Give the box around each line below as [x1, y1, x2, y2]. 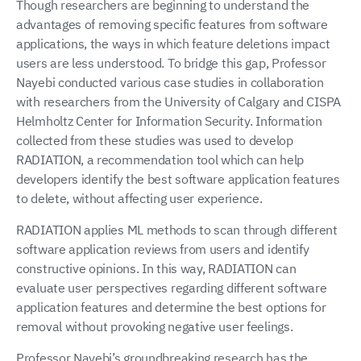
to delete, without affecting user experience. [16, 189, 263, 206]
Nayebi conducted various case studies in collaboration [16, 73, 324, 90]
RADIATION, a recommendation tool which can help [16, 151, 304, 168]
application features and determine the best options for [16, 298, 326, 315]
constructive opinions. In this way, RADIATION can [16, 259, 297, 276]
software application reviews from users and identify [16, 240, 309, 257]
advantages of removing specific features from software [16, 15, 328, 32]
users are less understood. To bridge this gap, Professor [16, 54, 326, 71]
